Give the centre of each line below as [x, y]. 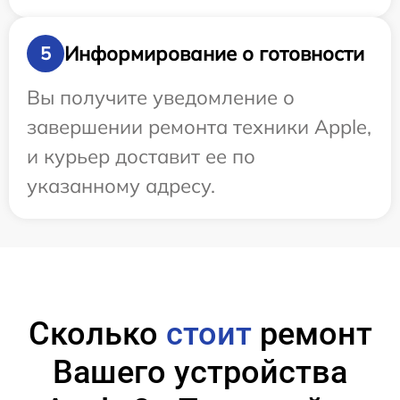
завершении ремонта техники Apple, [199, 127]
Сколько [97, 334]
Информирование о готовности [214, 53]
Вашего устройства [200, 372]
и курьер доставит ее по [141, 156]
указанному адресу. [121, 186]
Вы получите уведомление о [161, 97]
